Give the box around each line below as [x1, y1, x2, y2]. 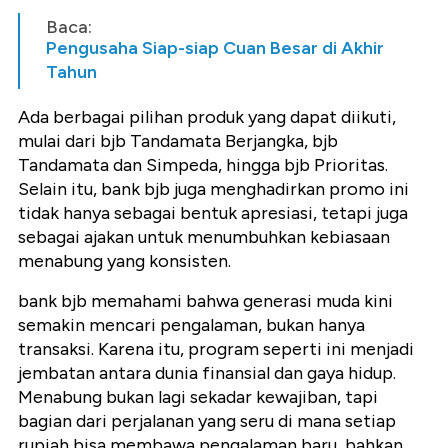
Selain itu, [18, 178, 101, 201]
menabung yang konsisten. [18, 250, 231, 273]
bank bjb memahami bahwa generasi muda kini [18, 290, 393, 313]
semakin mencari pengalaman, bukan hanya [18, 314, 365, 337]
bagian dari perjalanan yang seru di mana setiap [18, 410, 396, 433]
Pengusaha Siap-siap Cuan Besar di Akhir [46, 37, 384, 60]
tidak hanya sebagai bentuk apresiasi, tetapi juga [18, 202, 408, 225]
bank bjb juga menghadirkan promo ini [101, 178, 409, 201]
